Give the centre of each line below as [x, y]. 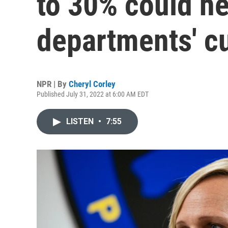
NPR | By [53, 84]
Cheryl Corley [92, 84]
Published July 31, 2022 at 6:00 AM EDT [93, 94]
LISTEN [81, 121]
